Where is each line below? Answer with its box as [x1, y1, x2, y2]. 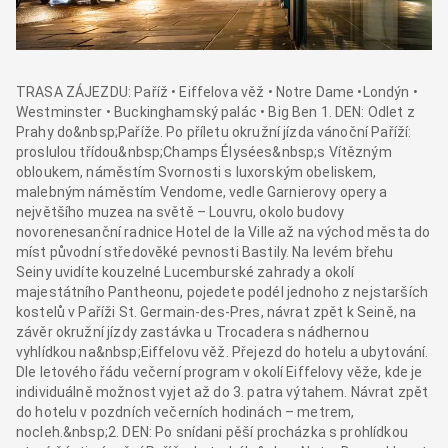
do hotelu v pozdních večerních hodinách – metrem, [16, 403, 355, 420]
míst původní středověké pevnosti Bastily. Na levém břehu [16, 243, 394, 260]
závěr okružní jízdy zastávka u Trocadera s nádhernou [16, 323, 369, 340]
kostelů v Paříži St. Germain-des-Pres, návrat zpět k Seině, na [16, 303, 417, 320]
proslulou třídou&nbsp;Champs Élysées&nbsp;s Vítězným [16, 143, 392, 160]
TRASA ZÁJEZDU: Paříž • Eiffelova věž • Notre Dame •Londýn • [16, 83, 418, 100]
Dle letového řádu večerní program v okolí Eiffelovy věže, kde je [16, 363, 423, 380]
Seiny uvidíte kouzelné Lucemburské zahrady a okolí [16, 263, 355, 280]
